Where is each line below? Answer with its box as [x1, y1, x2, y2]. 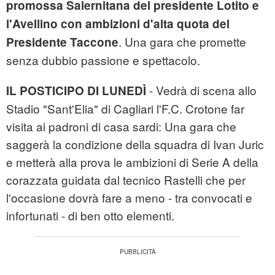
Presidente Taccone [6, 34, 118, 51]
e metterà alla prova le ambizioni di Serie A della [6, 153, 258, 171]
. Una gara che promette [118, 33, 246, 50]
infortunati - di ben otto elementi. [6, 207, 174, 224]
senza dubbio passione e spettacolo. [6, 52, 200, 69]
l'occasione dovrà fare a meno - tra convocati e [6, 189, 252, 206]
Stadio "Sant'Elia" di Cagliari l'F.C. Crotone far [6, 100, 244, 117]
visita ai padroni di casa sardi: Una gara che [6, 118, 236, 135]
